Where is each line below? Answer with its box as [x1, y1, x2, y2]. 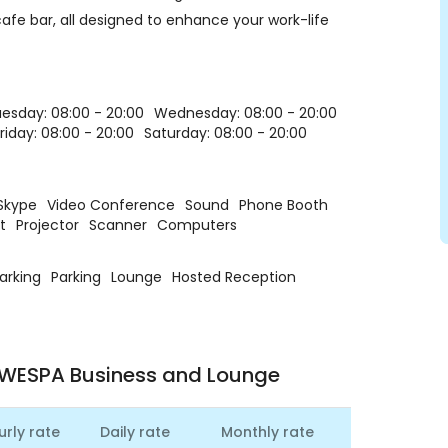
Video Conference [47, 195, 176, 215]
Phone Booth [239, 195, 329, 215]
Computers [157, 215, 238, 235]
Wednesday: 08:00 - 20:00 [154, 103, 338, 123]
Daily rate [99, 422, 170, 442]
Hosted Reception [172, 267, 297, 287]
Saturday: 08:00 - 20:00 [144, 123, 308, 143]
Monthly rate [221, 422, 315, 442]
